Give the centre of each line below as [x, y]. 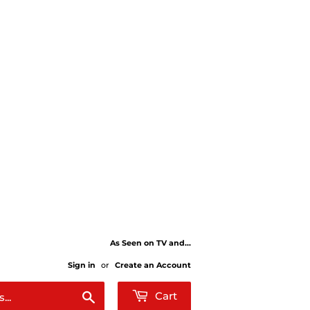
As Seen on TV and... [151, 243]
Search [111, 294]
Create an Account [153, 265]
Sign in [82, 265]
